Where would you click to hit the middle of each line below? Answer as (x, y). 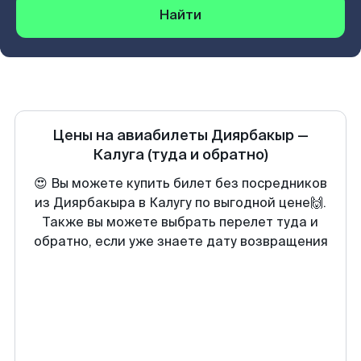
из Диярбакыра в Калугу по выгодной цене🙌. (180, 203)
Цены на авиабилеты (132, 135)
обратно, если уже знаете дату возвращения (180, 241)
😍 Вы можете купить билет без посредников (180, 183)
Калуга (118, 155)
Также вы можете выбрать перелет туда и (180, 222)
